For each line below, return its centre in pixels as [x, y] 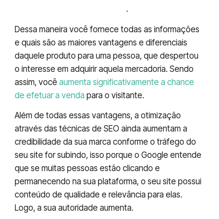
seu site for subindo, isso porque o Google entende [108, 155]
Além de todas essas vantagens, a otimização [98, 115]
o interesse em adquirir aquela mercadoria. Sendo [104, 69]
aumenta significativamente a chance [127, 82]
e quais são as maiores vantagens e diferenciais [101, 42]
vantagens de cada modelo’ [70, 9]
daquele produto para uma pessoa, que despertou [107, 55]
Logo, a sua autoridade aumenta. [74, 208]
